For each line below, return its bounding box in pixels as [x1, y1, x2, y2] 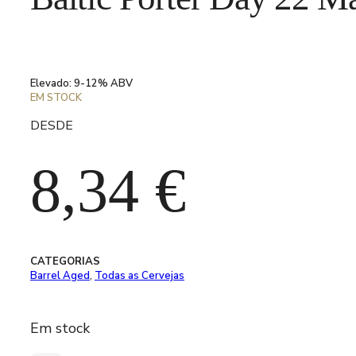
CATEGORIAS [30, 254, 100, 269]
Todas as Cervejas [95, 269, 184, 284]
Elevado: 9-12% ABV [30, 76, 133, 91]
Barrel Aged [30, 269, 90, 284]
